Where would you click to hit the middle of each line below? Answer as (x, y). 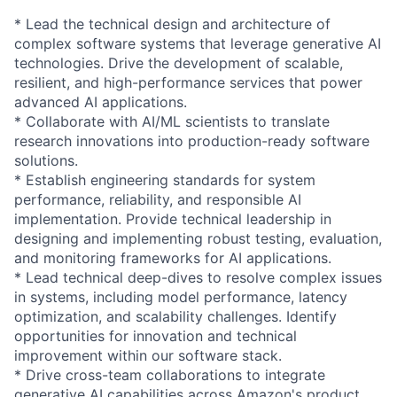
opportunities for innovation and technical (156, 335)
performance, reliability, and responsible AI (158, 199)
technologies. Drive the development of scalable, (179, 62)
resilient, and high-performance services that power (188, 82)
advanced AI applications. (101, 101)
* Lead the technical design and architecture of (172, 23)
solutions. (46, 160)
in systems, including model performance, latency (181, 296)
